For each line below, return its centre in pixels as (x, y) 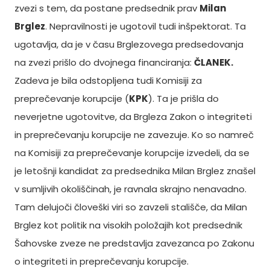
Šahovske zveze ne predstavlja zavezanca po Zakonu (134, 243)
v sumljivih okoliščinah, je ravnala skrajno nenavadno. (130, 189)
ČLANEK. (215, 62)
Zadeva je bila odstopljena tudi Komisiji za (108, 80)
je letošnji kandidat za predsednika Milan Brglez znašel (135, 171)
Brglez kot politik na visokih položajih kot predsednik (128, 225)
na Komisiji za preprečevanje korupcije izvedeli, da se (132, 153)
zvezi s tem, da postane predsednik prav (107, 8)
